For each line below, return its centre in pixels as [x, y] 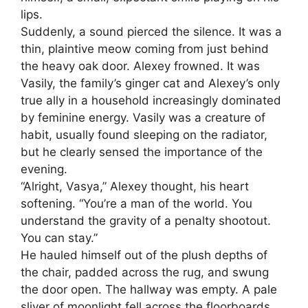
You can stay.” [59, 238]
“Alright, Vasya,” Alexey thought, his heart [135, 187]
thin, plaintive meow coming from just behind [145, 49]
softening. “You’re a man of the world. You [136, 204]
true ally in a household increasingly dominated [151, 101]
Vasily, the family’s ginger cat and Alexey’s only [150, 84]
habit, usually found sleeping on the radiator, [144, 135]
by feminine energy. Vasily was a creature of [143, 118]
